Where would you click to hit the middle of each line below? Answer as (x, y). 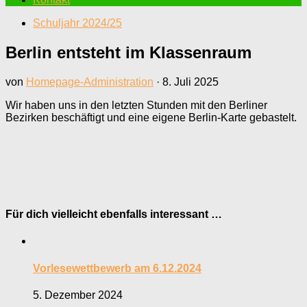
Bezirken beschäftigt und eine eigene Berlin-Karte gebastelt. (151, 117)
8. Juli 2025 (191, 82)
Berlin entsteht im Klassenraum (128, 52)
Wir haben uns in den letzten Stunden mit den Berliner (136, 105)
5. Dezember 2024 (78, 295)
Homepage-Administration (90, 82)
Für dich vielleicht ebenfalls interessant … (114, 214)
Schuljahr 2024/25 (77, 23)
